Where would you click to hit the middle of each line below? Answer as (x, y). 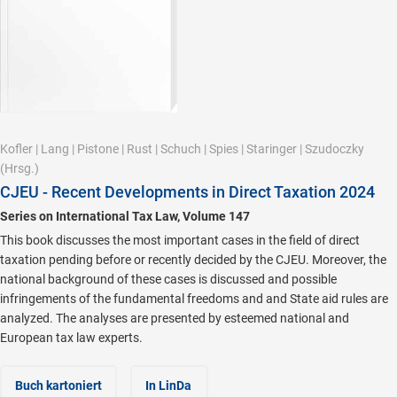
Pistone (98, 149)
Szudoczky (335, 149)
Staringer (272, 149)
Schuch (181, 149)
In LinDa (168, 386)
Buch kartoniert (58, 386)
